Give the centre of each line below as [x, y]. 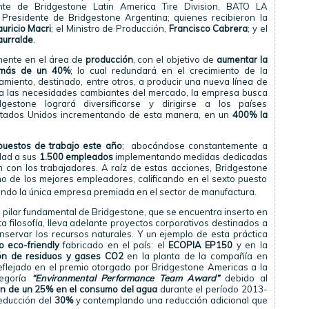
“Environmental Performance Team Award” [126, 278]
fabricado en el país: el [114, 245]
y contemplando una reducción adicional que [170, 300]
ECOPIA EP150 [202, 245]
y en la [252, 245]
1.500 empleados [76, 157]
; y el [258, 28]
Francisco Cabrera [208, 28]
